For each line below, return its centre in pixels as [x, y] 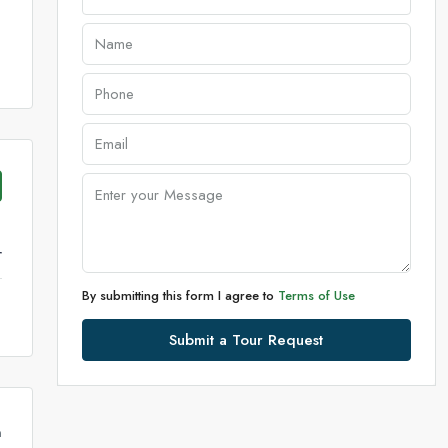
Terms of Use [316, 295]
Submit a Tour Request [246, 339]
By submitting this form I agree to [179, 295]
